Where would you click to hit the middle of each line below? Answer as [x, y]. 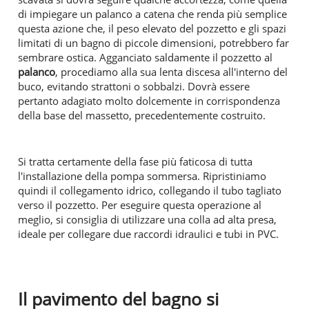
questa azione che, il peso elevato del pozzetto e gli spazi [152, 28]
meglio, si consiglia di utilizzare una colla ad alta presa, [147, 219]
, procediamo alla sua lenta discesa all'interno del [171, 71]
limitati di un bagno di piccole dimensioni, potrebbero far [153, 42]
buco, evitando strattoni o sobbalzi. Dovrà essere [134, 86]
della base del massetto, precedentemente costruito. [142, 115]
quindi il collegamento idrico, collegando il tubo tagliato [150, 190]
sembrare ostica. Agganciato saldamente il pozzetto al [145, 57]
